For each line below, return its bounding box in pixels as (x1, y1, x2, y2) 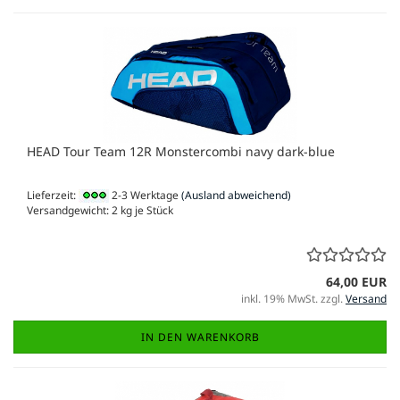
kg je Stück (118, 203, 173, 219)
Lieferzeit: (27, 187, 79, 204)
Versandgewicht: (27, 203, 112, 219)
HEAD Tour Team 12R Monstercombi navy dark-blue (27, 143, 335, 161)
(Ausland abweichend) (181, 187, 291, 204)
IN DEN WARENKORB (140, 329, 260, 346)
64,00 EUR (326, 273, 387, 291)
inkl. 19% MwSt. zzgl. (241, 291, 346, 307)
